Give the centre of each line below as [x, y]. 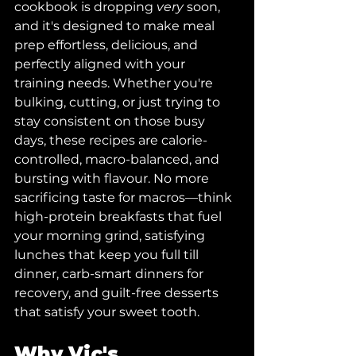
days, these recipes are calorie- [111, 140]
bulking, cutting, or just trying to [119, 102]
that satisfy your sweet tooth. [107, 312]
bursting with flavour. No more [113, 178]
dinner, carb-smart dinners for [110, 274]
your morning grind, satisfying [111, 236]
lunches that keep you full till [108, 255]
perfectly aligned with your [101, 64]
